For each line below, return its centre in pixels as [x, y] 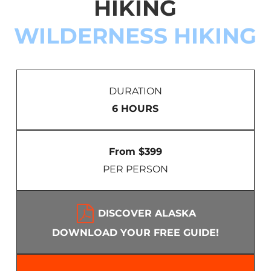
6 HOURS [135, 109]
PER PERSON [135, 169]
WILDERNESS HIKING [135, 35]
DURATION [135, 91]
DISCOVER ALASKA [146, 213]
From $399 [135, 152]
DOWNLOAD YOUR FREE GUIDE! [135, 233]
